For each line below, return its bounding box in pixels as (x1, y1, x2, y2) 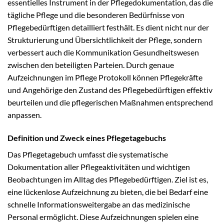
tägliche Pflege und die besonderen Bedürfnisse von (7, 10, 184, 20)
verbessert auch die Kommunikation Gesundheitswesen (7, 47, 199, 57)
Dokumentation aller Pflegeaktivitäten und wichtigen (7, 161, 190, 171)
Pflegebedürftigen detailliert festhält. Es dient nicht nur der (7, 22, 209, 32)
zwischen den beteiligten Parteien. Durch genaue (7, 60, 174, 70)
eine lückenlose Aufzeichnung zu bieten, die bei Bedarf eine (7, 186, 208, 196)
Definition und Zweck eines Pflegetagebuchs (7, 132, 166, 142)
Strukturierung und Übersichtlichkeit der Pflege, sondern (7, 35, 202, 45)
